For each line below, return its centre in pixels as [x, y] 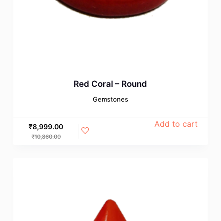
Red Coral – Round [110, 84]
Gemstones [110, 99]
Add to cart [176, 124]
